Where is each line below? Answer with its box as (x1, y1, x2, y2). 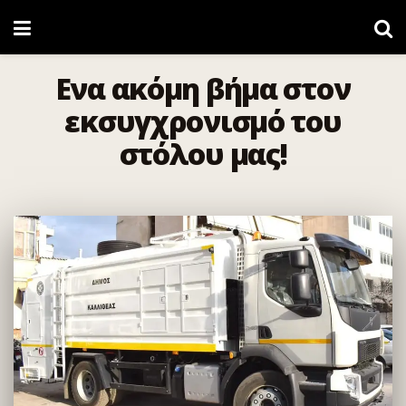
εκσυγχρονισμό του (64, 101, 342, 140)
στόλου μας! (119, 134, 287, 173)
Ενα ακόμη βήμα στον (55, 69, 351, 108)
